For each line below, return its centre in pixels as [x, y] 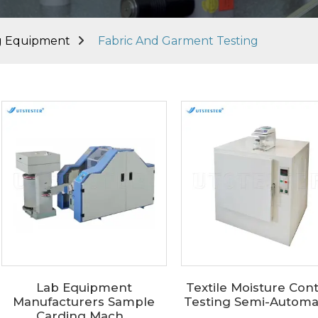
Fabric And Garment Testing [178, 41]
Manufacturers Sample [84, 301]
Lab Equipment [84, 287]
